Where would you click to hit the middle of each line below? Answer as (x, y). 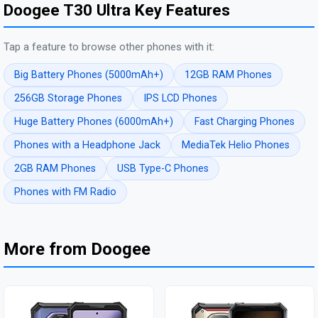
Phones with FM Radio (65, 192)
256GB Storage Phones (68, 99)
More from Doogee (77, 250)
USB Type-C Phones (163, 169)
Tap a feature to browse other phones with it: (109, 47)
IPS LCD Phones (180, 99)
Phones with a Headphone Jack (87, 146)
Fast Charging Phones (245, 122)
